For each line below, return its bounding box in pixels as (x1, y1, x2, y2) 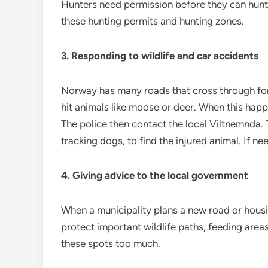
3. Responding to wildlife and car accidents (61, 50, 258, 62)
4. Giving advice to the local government (61, 169, 248, 181)
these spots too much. (61, 237, 160, 249)
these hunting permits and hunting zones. (61, 15, 244, 27)
